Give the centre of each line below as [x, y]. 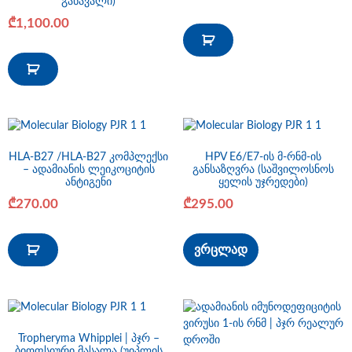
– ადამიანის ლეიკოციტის [88, 170]
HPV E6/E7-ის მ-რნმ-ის [264, 158]
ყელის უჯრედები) [264, 183]
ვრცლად [220, 249]
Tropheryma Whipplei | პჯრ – [88, 338]
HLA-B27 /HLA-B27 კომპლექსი [89, 158]
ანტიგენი [89, 183]
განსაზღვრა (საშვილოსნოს [264, 170]
